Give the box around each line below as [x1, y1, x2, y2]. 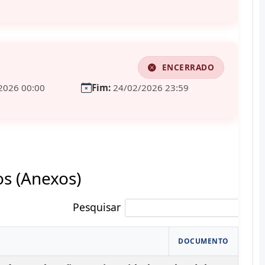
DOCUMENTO [178, 236, 229, 246]
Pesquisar [73, 200, 121, 214]
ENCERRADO [159, 62, 214, 73]
